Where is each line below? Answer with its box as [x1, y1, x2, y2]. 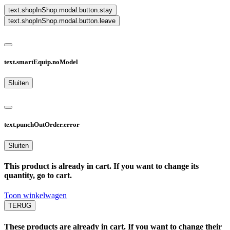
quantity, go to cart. [4, 171, 72, 180]
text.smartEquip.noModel [4, 58, 78, 66]
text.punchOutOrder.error [4, 120, 80, 128]
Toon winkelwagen [4, 191, 67, 200]
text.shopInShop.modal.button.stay [8, 6, 112, 14]
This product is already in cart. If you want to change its [4, 162, 199, 171]
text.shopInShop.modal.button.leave [8, 16, 116, 25]
